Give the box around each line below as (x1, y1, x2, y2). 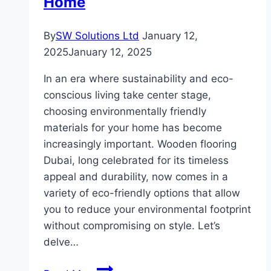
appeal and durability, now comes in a (44, 171, 228, 183)
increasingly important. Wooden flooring (44, 138, 237, 151)
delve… (44, 236, 79, 249)
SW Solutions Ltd (56, 30, 139, 42)
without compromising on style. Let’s (44, 220, 220, 232)
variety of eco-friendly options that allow (44, 187, 240, 200)
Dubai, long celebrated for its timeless (44, 154, 229, 167)
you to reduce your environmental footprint (44, 203, 251, 216)
